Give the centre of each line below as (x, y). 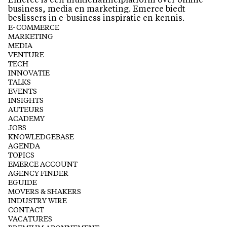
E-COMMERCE (34, 28)
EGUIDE (23, 183)
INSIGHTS (26, 101)
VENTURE (26, 55)
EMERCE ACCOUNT (43, 164)
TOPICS (21, 155)
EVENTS (23, 91)
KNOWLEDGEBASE (41, 137)
